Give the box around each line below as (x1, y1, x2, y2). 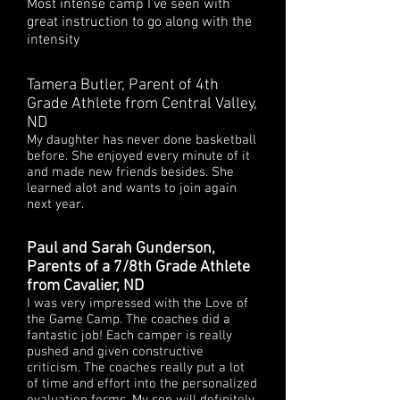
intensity (27, 31, 79, 49)
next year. (27, 196, 84, 212)
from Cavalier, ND (27, 277, 144, 296)
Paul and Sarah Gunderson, (27, 239, 215, 258)
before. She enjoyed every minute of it (27, 148, 250, 164)
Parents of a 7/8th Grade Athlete (27, 258, 250, 277)
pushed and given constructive (27, 344, 204, 360)
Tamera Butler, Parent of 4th (27, 76, 219, 95)
